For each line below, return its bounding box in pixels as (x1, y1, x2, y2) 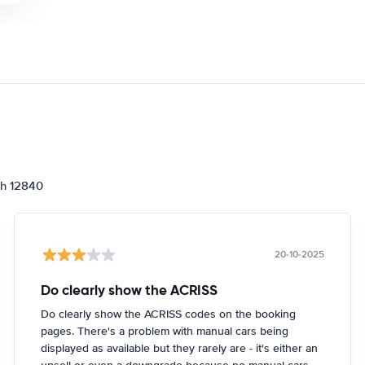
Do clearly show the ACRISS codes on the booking (41, 307, 297, 321)
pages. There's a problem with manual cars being (41, 324, 289, 338)
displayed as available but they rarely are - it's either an (41, 341, 319, 355)
